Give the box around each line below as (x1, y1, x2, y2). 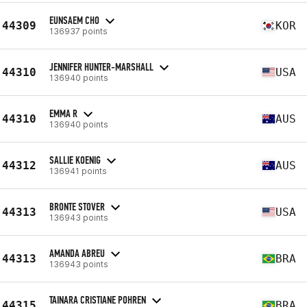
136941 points (49, 165, 107, 176)
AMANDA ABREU (49, 246, 105, 260)
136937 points (49, 25, 108, 36)
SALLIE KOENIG (49, 153, 101, 167)
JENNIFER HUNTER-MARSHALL (49, 60, 153, 73)
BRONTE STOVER (49, 199, 105, 213)
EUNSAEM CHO (49, 13, 99, 27)
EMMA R (49, 106, 77, 120)
